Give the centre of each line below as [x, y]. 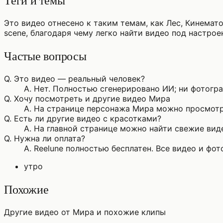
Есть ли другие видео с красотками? [88, 119]
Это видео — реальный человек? [79, 79]
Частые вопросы [45, 56]
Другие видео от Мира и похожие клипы [85, 212]
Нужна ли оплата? [50, 139]
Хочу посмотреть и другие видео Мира [92, 99]
